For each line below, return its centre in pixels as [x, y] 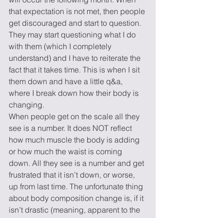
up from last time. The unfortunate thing [77, 186]
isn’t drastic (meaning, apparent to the [75, 210]
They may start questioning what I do [73, 35]
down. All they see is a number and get [77, 163]
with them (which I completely [61, 46]
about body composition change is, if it [77, 198]
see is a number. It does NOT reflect [71, 128]
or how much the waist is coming [66, 151]
